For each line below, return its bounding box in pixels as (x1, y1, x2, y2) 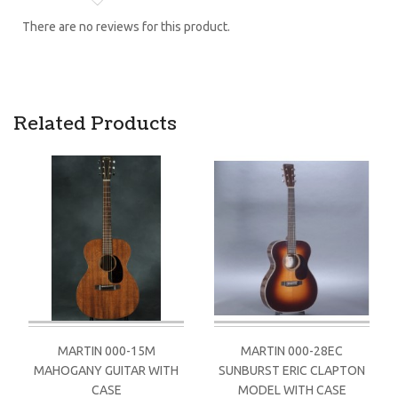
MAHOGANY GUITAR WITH (34, 362, 179, 378)
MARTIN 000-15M (57, 343, 155, 358)
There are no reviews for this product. (22, 19, 230, 34)
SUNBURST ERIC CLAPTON (219, 362, 365, 378)
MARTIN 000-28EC (241, 343, 343, 358)
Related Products (13, 111, 177, 137)
